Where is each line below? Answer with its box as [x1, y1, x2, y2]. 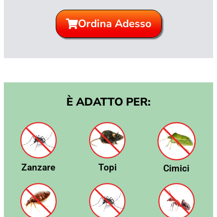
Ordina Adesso [77, 16, 152, 31]
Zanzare [21, 161, 56, 173]
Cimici [163, 162, 189, 174]
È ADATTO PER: [66, 94, 151, 109]
